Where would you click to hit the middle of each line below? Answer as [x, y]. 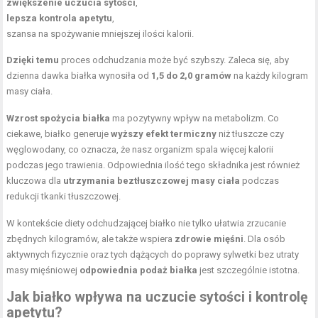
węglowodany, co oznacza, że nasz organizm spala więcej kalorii [140, 149]
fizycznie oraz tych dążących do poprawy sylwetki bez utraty [175, 254]
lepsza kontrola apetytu [60, 18]
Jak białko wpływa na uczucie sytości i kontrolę [158, 297]
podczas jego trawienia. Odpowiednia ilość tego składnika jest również [153, 165]
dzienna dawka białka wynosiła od [79, 75]
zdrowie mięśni [209, 238]
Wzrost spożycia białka [59, 118]
